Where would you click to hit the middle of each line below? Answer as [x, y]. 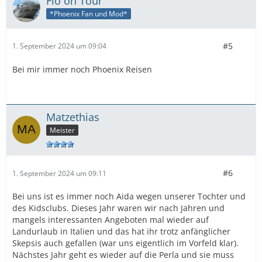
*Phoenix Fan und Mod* [89, 14]
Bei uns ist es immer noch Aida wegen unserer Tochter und [129, 196]
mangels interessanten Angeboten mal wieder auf [111, 220]
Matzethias [73, 117]
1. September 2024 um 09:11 [59, 173]
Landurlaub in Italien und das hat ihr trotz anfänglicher [121, 232]
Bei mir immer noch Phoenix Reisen [82, 69]
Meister [62, 130]
